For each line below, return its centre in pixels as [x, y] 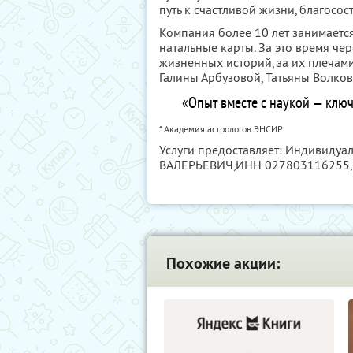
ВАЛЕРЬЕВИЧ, [197, 165]
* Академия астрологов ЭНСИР [221, 129]
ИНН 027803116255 [293, 165]
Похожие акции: [223, 263]
